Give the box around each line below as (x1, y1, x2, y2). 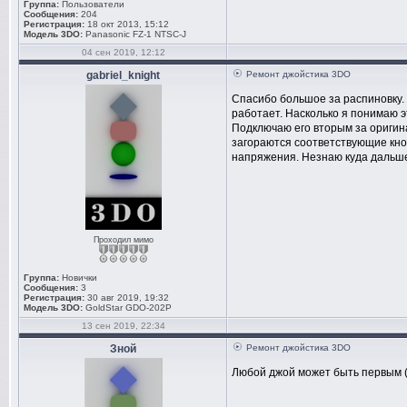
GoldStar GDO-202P (85, 303, 172, 313)
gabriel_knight (86, 69, 160, 82)
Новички (59, 273, 97, 283)
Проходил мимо (93, 235, 154, 244)
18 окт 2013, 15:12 (84, 19, 169, 29)
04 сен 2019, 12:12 (81, 47, 165, 57)
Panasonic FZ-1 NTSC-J (85, 29, 186, 39)
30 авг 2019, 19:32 (84, 293, 169, 303)
